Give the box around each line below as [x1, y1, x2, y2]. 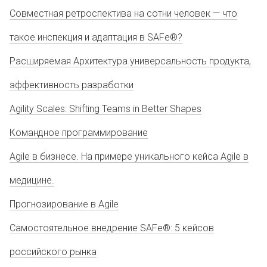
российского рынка [10, 246, 97, 257]
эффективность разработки [10, 79, 133, 91]
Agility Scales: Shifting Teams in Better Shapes [10, 103, 201, 114]
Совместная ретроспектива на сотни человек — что [10, 8, 237, 19]
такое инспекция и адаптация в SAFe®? [10, 32, 182, 43]
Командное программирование [10, 127, 148, 138]
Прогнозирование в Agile [10, 198, 119, 210]
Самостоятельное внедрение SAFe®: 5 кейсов [10, 222, 214, 234]
